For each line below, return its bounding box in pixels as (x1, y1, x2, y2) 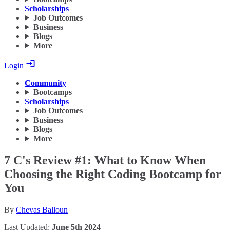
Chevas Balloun (16, 205, 68, 214)
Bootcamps (33, 88, 72, 97)
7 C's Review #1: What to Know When (4, 154, 206, 167)
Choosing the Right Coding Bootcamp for (4, 167, 221, 181)
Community (25, 79, 66, 88)
